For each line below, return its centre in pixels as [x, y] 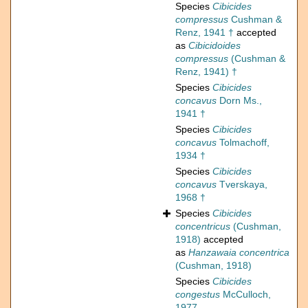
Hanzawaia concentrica [239, 253]
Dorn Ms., [239, 101]
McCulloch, [245, 295]
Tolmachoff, [243, 143]
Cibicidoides [214, 46]
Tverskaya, [242, 185]
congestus [198, 295]
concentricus [203, 227]
